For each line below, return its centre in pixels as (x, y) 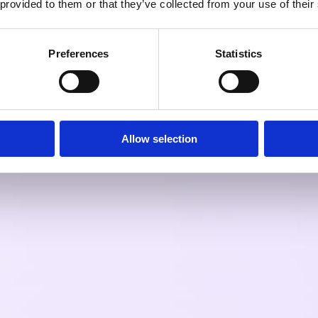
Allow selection (159, 138)
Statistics (238, 53)
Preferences (79, 53)
